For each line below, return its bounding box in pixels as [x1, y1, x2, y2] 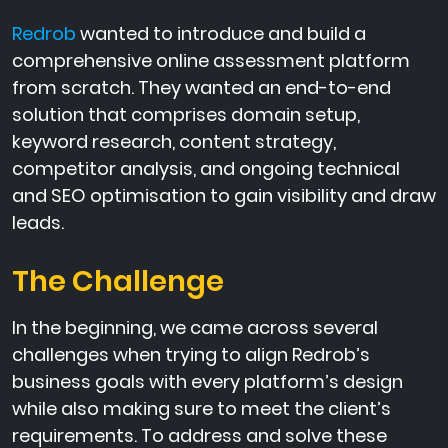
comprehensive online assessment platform [12, 48, 410, 74]
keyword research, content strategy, [12, 129, 336, 155]
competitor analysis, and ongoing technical [12, 156, 400, 182]
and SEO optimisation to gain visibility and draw [12, 183, 436, 209]
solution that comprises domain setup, [12, 102, 360, 128]
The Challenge [12, 261, 224, 302]
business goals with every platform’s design [12, 369, 403, 395]
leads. [12, 210, 64, 236]
